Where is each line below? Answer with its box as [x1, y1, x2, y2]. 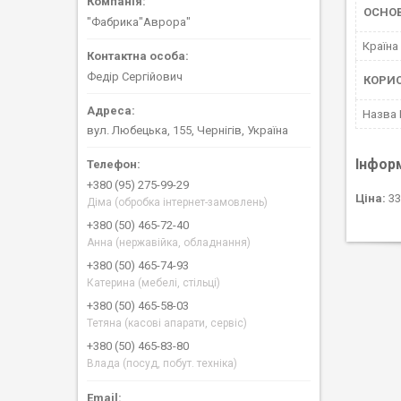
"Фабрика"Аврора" [87, 14, 191, 29]
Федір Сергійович [87, 69, 183, 83]
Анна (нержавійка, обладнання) [87, 236, 251, 250]
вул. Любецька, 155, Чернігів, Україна [87, 124, 288, 138]
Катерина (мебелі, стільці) [87, 277, 220, 290]
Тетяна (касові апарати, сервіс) [87, 317, 247, 330]
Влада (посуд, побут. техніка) [87, 357, 237, 371]
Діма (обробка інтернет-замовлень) [87, 196, 268, 209]
